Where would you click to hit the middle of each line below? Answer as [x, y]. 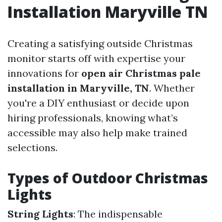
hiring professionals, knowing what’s [93, 118]
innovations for [44, 73]
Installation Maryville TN [108, 12]
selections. [32, 147]
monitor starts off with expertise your [96, 58]
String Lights [40, 214]
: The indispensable [118, 214]
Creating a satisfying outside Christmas [100, 43]
